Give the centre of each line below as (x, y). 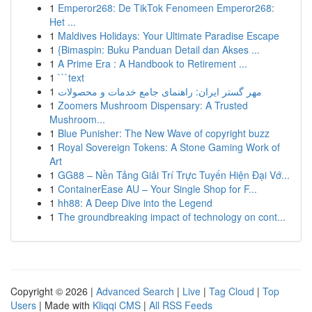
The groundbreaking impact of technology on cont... (172, 217)
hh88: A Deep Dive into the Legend (135, 203)
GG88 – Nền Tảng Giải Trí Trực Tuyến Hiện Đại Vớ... (174, 175)
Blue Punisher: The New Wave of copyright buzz (164, 133)
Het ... (63, 22)
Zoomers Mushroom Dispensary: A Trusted (153, 105)
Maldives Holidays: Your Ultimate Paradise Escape (169, 36)
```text (71, 77)
